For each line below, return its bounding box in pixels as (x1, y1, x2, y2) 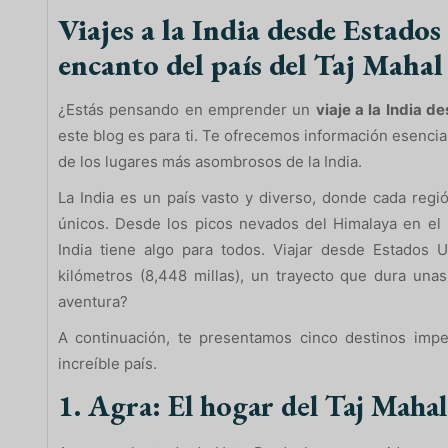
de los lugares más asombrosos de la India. (58, 151, 362, 171)
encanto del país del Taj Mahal (58, 44, 443, 84)
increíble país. (58, 353, 157, 373)
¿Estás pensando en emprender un (58, 99, 316, 119)
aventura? (58, 291, 128, 311)
